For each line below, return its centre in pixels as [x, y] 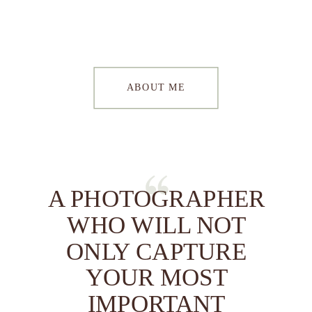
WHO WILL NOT [156, 225]
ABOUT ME [156, 87]
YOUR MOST [156, 278]
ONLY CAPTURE [157, 251]
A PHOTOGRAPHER [156, 198]
